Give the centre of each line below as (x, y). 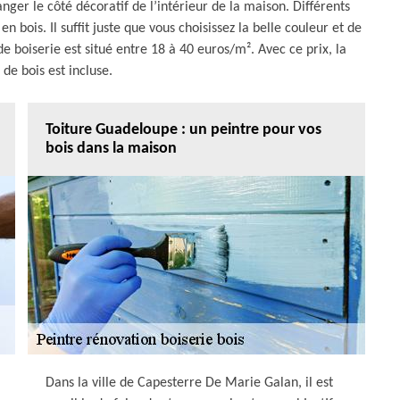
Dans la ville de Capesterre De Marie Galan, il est (189, 383)
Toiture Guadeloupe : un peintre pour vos (183, 129)
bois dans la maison (111, 148)
